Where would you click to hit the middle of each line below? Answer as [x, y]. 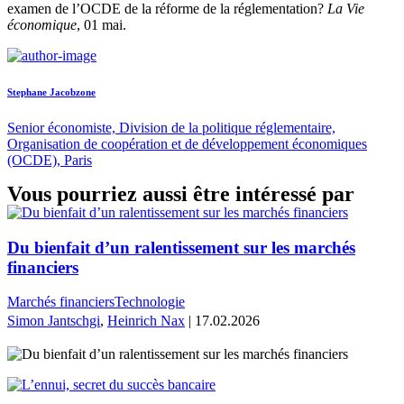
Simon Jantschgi [54, 321]
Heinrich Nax [146, 321]
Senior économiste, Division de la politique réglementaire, [171, 127]
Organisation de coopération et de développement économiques [187, 143]
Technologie [150, 302]
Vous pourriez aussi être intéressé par [181, 193]
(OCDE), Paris [50, 160]
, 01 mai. [101, 25]
